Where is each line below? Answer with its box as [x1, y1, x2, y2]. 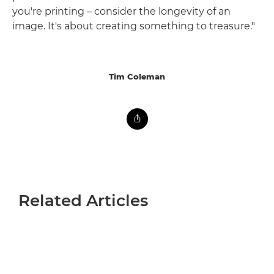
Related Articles [18, 191, 148, 211]
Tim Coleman [109, 72, 165, 82]
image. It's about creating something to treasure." [12, 20, 255, 32]
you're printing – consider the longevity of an [12, 6, 231, 18]
